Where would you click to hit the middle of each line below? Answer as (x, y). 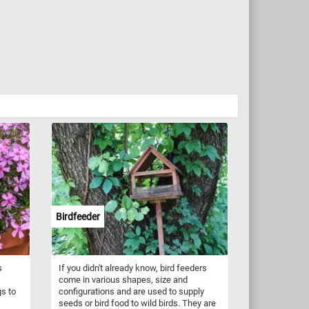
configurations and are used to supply (131, 291)
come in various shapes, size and (123, 279)
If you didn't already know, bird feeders (132, 268)
